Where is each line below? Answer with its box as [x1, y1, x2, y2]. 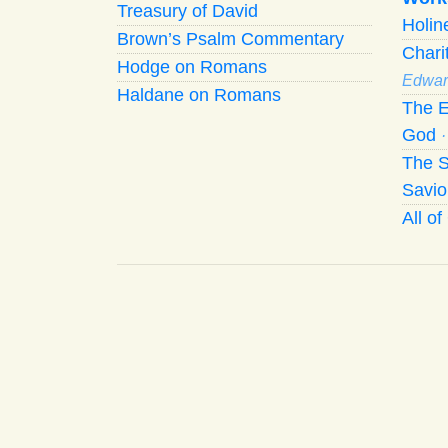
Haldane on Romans [117, 84, 281, 105]
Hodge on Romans [117, 56, 267, 77]
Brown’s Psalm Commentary [117, 28, 344, 49]
